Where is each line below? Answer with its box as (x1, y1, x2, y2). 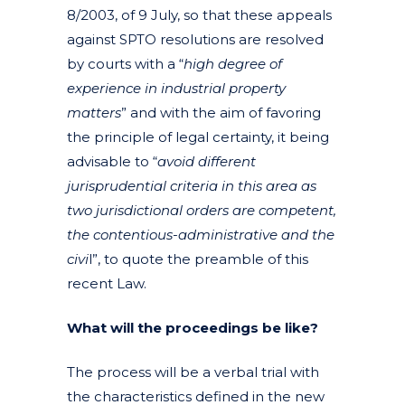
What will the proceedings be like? (67, 318, 318, 336)
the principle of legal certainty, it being (67, 127, 329, 146)
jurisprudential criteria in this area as (67, 176, 316, 194)
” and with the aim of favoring (121, 103, 321, 121)
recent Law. (67, 274, 146, 292)
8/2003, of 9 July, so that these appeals (67, 5, 332, 24)
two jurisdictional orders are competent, (67, 201, 336, 219)
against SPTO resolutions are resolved (67, 30, 324, 48)
